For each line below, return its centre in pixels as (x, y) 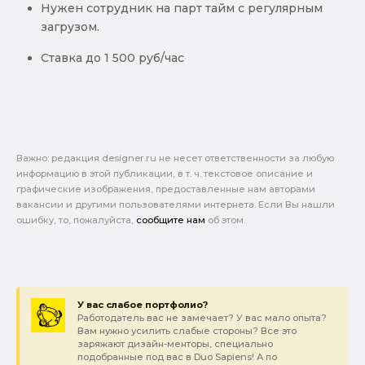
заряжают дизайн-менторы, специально (175, 344)
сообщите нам (171, 220)
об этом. (225, 220)
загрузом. (70, 26)
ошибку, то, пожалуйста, (76, 220)
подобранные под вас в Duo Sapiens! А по (177, 357)
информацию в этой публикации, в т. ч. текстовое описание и (165, 174)
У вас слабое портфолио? (142, 305)
